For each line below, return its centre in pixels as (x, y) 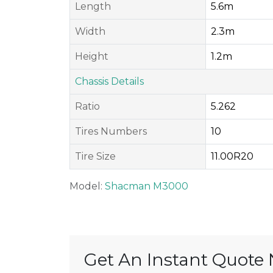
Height (92, 56)
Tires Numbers (111, 131)
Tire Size (95, 156)
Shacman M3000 (147, 186)
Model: (87, 186)
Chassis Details (109, 81)
